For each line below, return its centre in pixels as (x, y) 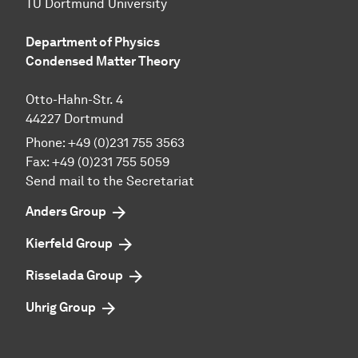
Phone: (47, 143)
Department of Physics (93, 42)
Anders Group (66, 212)
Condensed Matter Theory (103, 62)
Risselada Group (74, 276)
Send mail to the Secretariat (110, 181)
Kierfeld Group (69, 244)
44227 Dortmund (75, 119)
